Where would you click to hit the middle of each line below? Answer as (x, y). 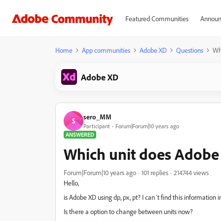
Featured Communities (157, 18)
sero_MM (97, 116)
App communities (106, 50)
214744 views (191, 172)
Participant (97, 126)
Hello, (71, 183)
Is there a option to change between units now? (128, 211)
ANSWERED (80, 134)
